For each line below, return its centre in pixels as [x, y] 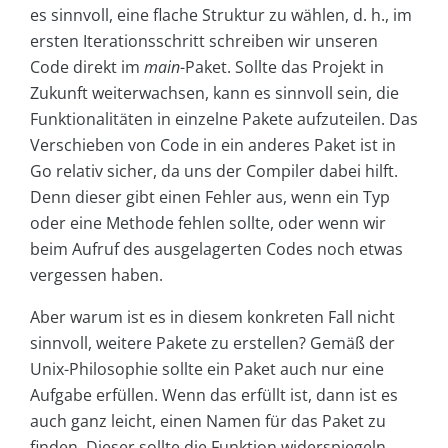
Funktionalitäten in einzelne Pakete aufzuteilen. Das [224, 119]
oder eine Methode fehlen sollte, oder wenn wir [208, 223]
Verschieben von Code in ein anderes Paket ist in [213, 145]
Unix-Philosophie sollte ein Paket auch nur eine [207, 369]
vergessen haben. [96, 275]
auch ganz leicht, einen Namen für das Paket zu [208, 421]
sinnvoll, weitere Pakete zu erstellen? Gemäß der [212, 343]
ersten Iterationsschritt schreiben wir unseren [204, 41]
